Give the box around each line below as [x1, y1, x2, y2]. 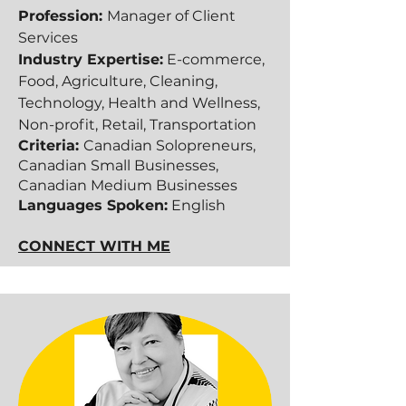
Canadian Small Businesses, [18, 157, 218, 174]
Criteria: [18, 137, 83, 154]
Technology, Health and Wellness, [18, 94, 260, 111]
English [168, 197, 226, 214]
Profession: [18, 7, 107, 24]
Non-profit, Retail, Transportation [18, 116, 256, 133]
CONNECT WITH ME [18, 237, 170, 255]
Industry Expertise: [18, 51, 163, 68]
